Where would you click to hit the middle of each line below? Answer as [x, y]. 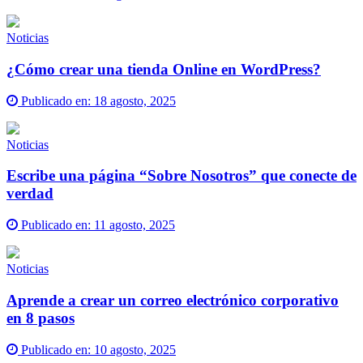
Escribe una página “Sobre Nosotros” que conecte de [181, 176]
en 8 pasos [41, 318]
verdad [30, 194]
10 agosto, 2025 [135, 349]
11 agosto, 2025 [135, 225]
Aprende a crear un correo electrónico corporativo [173, 300]
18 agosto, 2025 [135, 100]
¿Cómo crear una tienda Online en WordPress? [164, 69]
